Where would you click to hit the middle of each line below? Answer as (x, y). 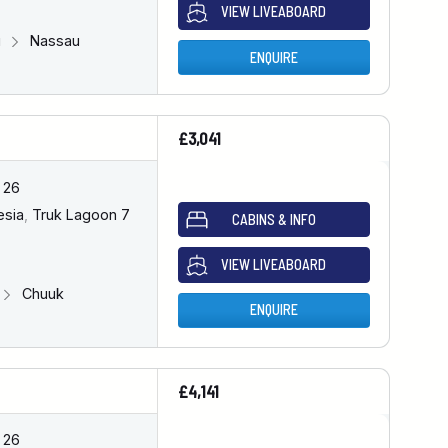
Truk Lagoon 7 (78, 215)
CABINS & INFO (273, 219)
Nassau (52, 41)
